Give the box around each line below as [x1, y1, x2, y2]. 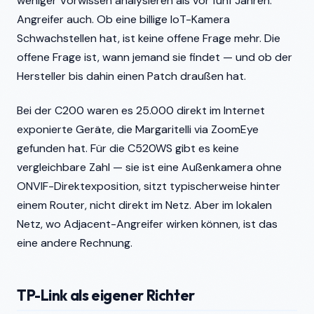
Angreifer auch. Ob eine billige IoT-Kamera [17, 12, 230, 27]
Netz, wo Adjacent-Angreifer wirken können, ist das [17, 217, 278, 231]
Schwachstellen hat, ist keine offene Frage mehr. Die [17, 31, 280, 46]
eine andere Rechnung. [17, 235, 132, 250]
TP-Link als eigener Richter [17, 286, 195, 304]
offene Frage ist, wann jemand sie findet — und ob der [17, 50, 292, 64]
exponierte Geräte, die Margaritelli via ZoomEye [17, 122, 259, 137]
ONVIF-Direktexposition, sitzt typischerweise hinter [17, 179, 280, 193]
